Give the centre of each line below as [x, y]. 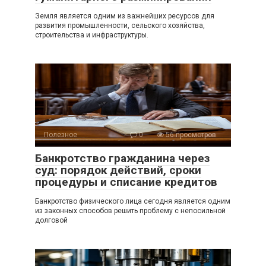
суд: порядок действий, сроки [118, 170]
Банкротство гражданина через [122, 158]
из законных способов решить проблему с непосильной [130, 210]
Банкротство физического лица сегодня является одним [133, 201]
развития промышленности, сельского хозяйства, [120, 25]
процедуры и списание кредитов [126, 182]
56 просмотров [190, 134]
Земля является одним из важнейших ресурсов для [125, 16]
